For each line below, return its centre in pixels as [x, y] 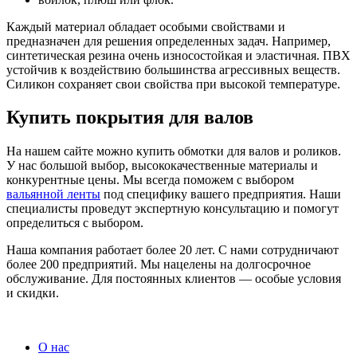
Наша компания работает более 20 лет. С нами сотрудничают [173, 250]
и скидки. [33, 293]
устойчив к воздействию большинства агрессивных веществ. [173, 69]
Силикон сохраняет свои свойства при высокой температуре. [173, 84]
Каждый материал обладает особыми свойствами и [146, 26]
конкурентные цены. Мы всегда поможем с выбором [150, 180]
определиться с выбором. [75, 223]
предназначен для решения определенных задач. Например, [169, 41]
